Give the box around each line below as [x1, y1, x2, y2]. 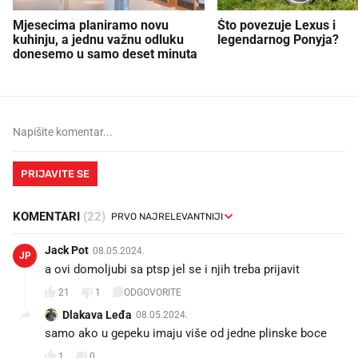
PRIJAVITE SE [21, 167, 89, 180]
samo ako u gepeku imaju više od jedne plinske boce [45, 325, 327, 340]
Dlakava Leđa [62, 308, 132, 321]
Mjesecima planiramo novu [13, 17, 169, 33]
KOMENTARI [13, 209, 83, 224]
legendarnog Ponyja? [217, 31, 339, 47]
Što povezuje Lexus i [217, 17, 336, 33]
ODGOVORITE [124, 287, 181, 299]
